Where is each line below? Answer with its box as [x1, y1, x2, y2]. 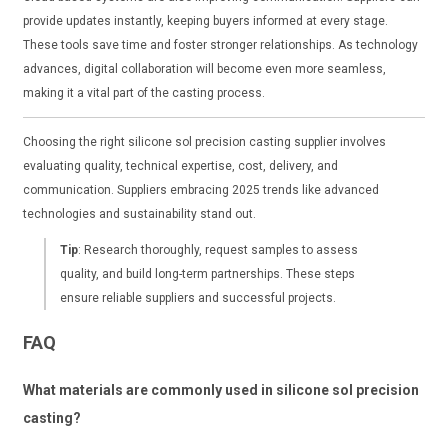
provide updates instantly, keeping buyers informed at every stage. [22, 13, 388, 28]
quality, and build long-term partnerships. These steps [59, 266, 355, 281]
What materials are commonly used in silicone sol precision [22, 381, 419, 398]
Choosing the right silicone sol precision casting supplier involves [22, 134, 386, 149]
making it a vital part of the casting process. [22, 85, 265, 100]
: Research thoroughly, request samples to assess [77, 242, 358, 257]
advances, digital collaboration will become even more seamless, [22, 61, 386, 76]
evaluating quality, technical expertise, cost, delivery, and [22, 158, 338, 173]
